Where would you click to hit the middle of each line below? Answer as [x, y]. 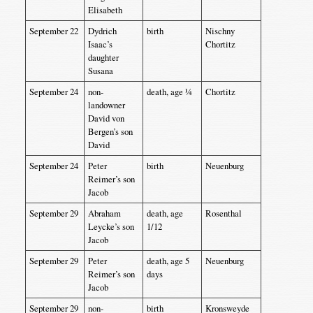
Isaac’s [100, 44]
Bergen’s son [110, 131]
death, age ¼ [169, 92]
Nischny [220, 31]
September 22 [53, 31]
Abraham [104, 213]
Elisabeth [105, 10]
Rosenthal [223, 213]
